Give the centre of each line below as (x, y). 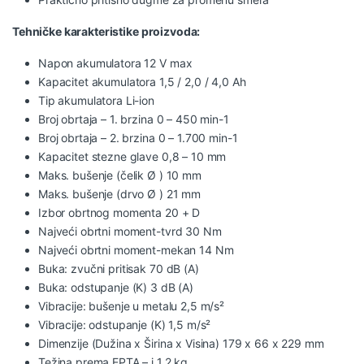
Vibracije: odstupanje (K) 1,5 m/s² (125, 324)
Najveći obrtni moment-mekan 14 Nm (136, 249)
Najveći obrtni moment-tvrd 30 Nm (130, 231)
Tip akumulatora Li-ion (96, 100)
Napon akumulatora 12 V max (115, 63)
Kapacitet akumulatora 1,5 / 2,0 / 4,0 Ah (142, 81)
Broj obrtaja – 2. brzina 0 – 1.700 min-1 (138, 137)
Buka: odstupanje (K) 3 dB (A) (116, 287)
